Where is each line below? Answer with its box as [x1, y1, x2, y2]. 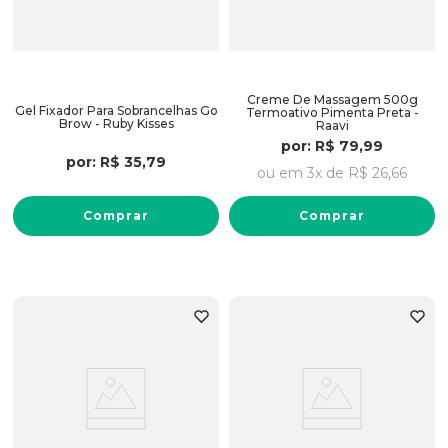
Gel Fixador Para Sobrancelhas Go [14, 103, 218, 119]
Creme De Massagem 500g [246, 91, 418, 107]
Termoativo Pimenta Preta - [245, 104, 419, 120]
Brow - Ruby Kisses [58, 116, 174, 132]
